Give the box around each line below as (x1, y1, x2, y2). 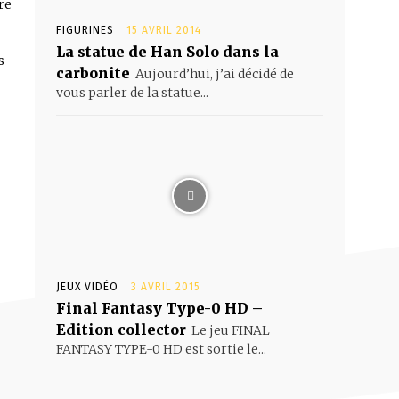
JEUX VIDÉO (56, 281, 118, 293)
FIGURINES (56, 24, 114, 37)
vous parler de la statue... (56, 85, 208, 101)
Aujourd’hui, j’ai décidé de (135, 66, 294, 82)
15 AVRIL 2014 (126, 24, 201, 37)
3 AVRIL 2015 (131, 281, 200, 293)
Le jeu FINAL (191, 322, 270, 338)
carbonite (56, 64, 130, 82)
